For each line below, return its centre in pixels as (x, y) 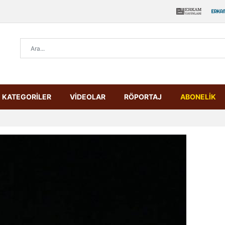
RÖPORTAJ (143, 97)
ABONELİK (198, 97)
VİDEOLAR (88, 97)
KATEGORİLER (27, 97)
